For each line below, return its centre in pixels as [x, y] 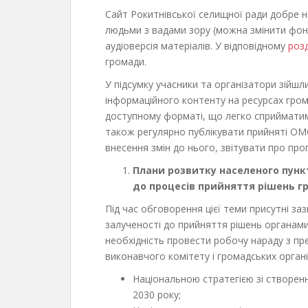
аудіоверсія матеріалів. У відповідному [197, 45]
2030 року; [157, 294]
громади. [126, 61]
